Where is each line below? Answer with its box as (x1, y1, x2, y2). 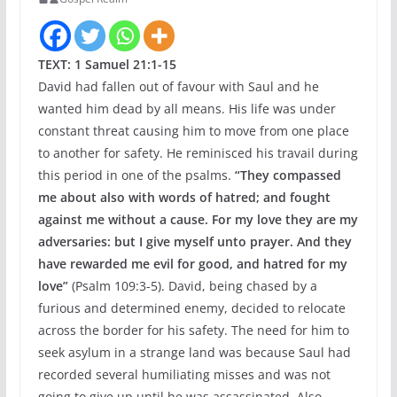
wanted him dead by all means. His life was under (37, 100, 336, 117)
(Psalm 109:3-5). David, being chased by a (67, 277, 317, 294)
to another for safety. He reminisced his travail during (37, 144, 358, 161)
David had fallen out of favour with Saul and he (37, 78, 319, 95)
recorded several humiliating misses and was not (37, 366, 331, 383)
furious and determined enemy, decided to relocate (37, 300, 346, 316)
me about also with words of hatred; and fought (37, 189, 331, 206)
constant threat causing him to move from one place (37, 122, 349, 139)
